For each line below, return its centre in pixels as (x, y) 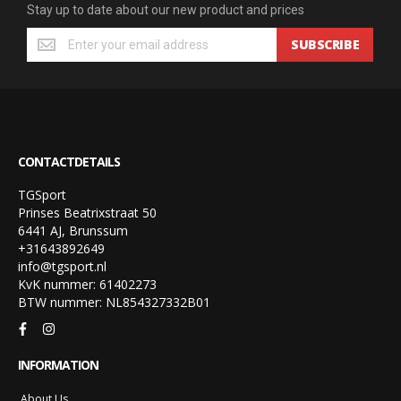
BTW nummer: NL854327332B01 (114, 302)
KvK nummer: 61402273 (87, 284)
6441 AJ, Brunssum (73, 230)
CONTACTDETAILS (69, 162)
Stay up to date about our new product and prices (166, 10)
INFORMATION (58, 365)
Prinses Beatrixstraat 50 (87, 213)
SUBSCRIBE (325, 44)
